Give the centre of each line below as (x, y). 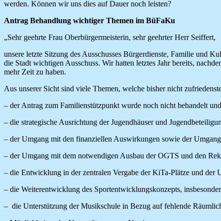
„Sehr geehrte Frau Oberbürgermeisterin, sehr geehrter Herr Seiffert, (110, 37)
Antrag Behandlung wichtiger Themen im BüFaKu (90, 20)
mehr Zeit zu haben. (35, 72)
